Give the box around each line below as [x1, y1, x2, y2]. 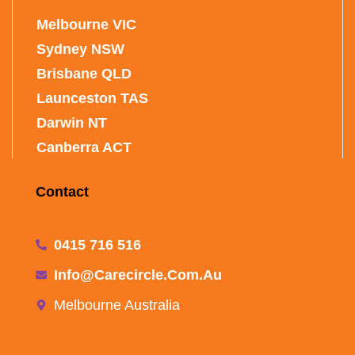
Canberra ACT [36, 139, 132, 155]
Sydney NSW [36, 40, 124, 57]
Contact [36, 183, 89, 200]
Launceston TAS [36, 90, 148, 106]
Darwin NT [36, 114, 107, 131]
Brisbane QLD [36, 65, 132, 82]
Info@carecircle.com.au [53, 266, 222, 283]
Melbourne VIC [36, 16, 136, 32]
